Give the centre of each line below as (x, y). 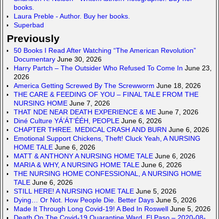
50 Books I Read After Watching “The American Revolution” (105, 51)
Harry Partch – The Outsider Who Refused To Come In (98, 68)
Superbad (29, 25)
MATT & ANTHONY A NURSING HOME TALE (83, 156)
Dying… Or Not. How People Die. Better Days (84, 200)
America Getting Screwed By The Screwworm (84, 86)
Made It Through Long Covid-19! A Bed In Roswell (91, 209)
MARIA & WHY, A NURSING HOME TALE (77, 165)
